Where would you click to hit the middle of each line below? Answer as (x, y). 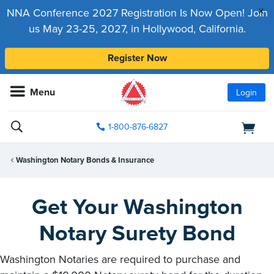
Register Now (137, 58)
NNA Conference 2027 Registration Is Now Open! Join (137, 13)
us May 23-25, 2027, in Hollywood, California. (137, 29)
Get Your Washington (137, 207)
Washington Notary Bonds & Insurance (85, 161)
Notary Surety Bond (137, 233)
